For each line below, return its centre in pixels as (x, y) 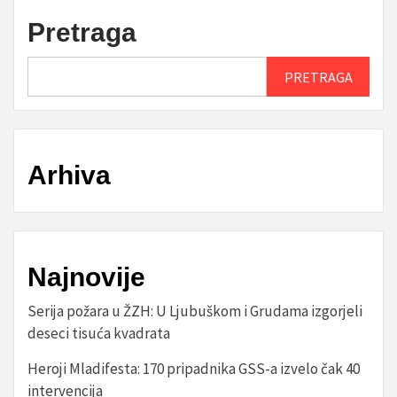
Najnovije (86, 277)
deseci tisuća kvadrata (99, 333)
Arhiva (69, 175)
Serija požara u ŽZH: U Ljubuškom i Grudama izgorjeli (195, 311)
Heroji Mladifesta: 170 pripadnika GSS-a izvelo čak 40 (194, 369)
